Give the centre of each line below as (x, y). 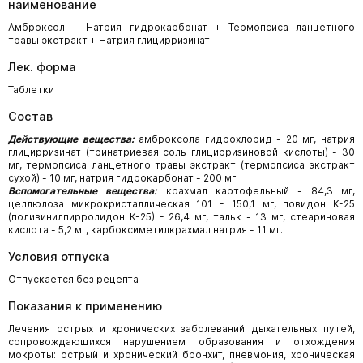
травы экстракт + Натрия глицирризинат (109, 40)
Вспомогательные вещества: (83, 191)
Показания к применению (85, 306)
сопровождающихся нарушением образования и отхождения (181, 342)
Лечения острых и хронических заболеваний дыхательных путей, (181, 329)
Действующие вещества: (71, 139)
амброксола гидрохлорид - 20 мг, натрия (245, 139)
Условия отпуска (59, 256)
